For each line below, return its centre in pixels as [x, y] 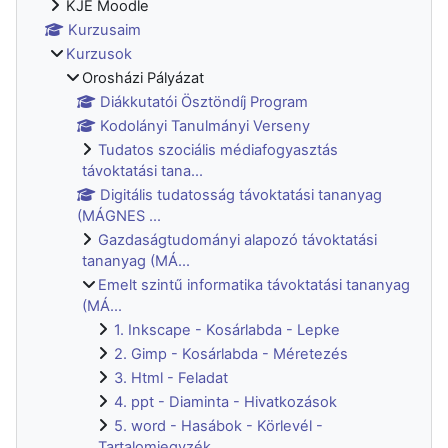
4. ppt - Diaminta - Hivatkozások [225, 401]
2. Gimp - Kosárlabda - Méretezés [231, 353]
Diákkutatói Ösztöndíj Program [204, 101]
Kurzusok [99, 53]
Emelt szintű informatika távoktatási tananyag [254, 284]
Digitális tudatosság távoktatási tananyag [241, 194]
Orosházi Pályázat [143, 77]
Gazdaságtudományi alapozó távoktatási [237, 239]
